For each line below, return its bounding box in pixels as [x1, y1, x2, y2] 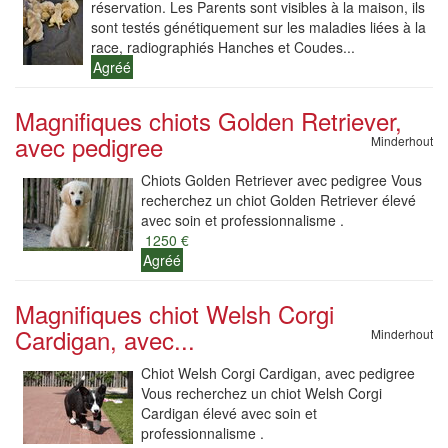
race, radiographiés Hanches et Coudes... [91, 37, 355, 57]
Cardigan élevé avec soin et [141, 403, 317, 423]
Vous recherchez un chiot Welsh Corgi [141, 383, 382, 403]
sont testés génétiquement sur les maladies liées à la [91, 17, 426, 37]
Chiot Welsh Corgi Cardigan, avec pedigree [141, 363, 415, 383]
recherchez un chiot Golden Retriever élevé [141, 190, 416, 210]
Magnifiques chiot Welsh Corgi [15, 296, 334, 331]
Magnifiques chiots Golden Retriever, [15, 103, 402, 138]
